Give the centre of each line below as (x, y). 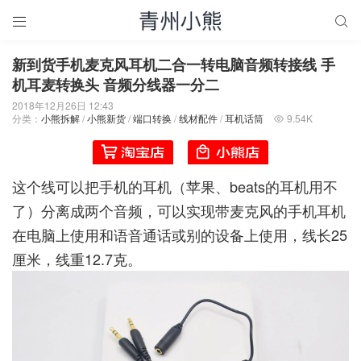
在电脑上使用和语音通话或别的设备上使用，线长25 (180, 234)
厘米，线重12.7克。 (77, 258)
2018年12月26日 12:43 (63, 105)
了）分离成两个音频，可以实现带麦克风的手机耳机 (179, 210)
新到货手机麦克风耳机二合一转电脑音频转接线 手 (174, 64)
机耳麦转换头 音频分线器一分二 (116, 85)
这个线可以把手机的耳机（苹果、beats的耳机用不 (175, 186)
